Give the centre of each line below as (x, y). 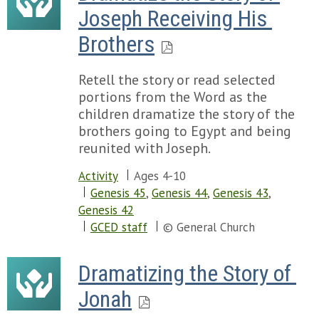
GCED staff (119, 227)
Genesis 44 (179, 193)
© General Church (209, 227)
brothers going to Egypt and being (185, 131)
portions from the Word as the (173, 97)
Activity (98, 176)
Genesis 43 (241, 193)
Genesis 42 (106, 210)
